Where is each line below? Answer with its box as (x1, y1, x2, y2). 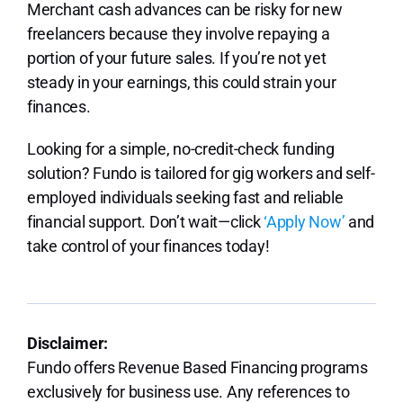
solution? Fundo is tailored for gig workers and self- (26, 163, 375, 183)
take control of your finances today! (26, 236, 270, 255)
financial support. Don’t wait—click (26, 211, 264, 231)
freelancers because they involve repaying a (26, 23, 330, 43)
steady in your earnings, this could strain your (26, 72, 336, 92)
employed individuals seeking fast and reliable (26, 187, 344, 207)
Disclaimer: (26, 333, 109, 353)
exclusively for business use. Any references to (26, 381, 350, 401)
